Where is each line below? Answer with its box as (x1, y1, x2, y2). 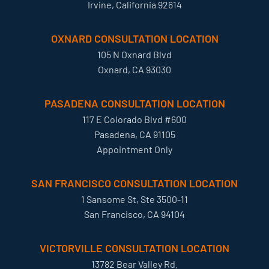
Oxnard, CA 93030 (98, 64, 171, 76)
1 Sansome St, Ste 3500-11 (81, 193, 188, 205)
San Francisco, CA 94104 (84, 208, 185, 220)
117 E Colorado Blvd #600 (82, 113, 187, 125)
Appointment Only (97, 144, 172, 156)
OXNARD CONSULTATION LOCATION (50, 32, 219, 46)
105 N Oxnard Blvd (97, 49, 172, 61)
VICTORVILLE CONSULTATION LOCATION (40, 241, 229, 255)
